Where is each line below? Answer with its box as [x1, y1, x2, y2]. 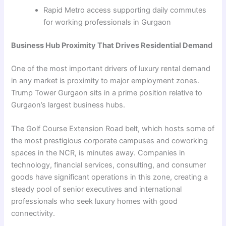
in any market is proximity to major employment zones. [11, 76, 200, 85]
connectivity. [11, 209, 55, 218]
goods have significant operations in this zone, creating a [11, 173, 208, 182]
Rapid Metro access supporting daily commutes [43, 6, 207, 15]
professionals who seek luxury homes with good [11, 197, 178, 206]
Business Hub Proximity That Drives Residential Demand [11, 41, 213, 50]
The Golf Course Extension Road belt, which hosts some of [11, 124, 215, 134]
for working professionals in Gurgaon [43, 18, 172, 27]
